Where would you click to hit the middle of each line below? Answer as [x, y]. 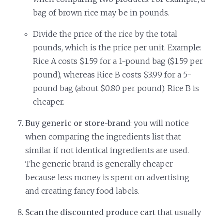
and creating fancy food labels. [83, 191]
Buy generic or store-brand [78, 123]
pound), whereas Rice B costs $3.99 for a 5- [112, 74]
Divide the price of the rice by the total [105, 34]
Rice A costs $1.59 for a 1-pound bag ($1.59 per [118, 61]
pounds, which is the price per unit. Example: [117, 47]
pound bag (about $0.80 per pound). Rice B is [116, 88]
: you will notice [160, 123]
